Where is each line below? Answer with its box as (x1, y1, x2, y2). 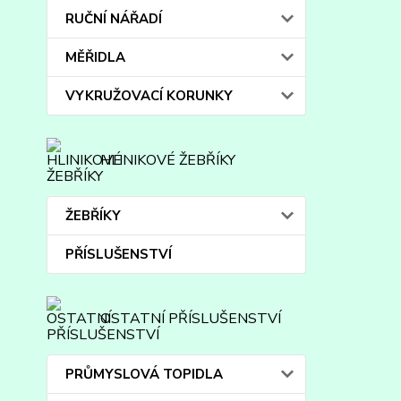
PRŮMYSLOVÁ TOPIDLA (65, 365, 223, 383)
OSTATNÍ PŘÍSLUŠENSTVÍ (100, 309, 281, 328)
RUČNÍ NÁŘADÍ (65, 10, 162, 28)
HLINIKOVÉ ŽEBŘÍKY (100, 150, 235, 170)
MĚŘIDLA (65, 48, 125, 66)
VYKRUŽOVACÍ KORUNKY (65, 87, 233, 105)
